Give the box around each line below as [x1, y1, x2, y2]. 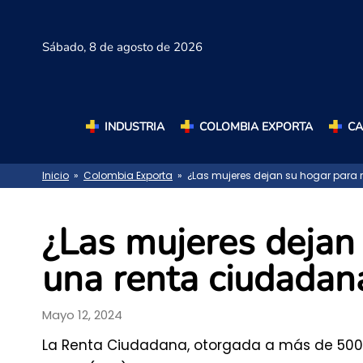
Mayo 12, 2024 [42, 305, 122, 323]
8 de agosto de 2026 [89, 39, 203, 56]
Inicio [42, 169, 69, 183]
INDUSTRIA [104, 118, 164, 135]
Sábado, [42, 39, 89, 56]
